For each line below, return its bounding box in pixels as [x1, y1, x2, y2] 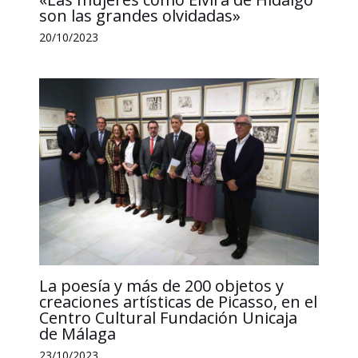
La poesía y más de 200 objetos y [38, 274, 284, 296]
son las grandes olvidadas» [38, 4, 241, 26]
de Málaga [38, 322, 116, 344]
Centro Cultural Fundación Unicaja [38, 306, 297, 328]
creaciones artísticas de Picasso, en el [38, 290, 317, 312]
